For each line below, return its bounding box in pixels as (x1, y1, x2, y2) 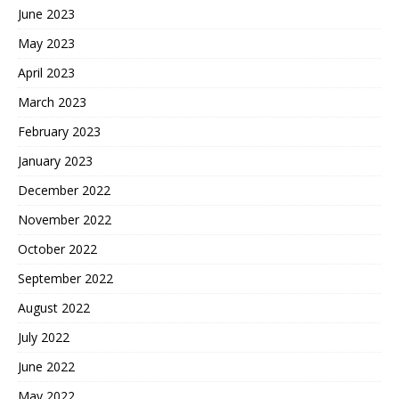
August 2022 (18, 299, 90, 316)
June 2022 (18, 358, 75, 375)
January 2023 (18, 152, 93, 169)
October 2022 (18, 240, 97, 257)
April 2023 (18, 64, 75, 81)
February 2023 (18, 123, 101, 140)
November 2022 (18, 211, 111, 228)
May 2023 (18, 35, 75, 52)
